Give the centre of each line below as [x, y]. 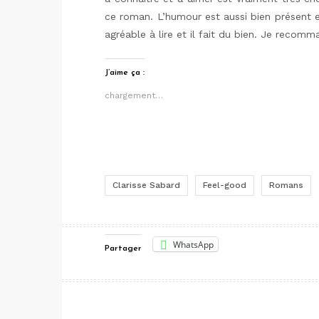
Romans [286, 185]
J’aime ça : [125, 72]
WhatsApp [193, 244]
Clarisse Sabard [146, 185]
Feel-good [225, 185]
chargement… [134, 95]
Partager [123, 248]
